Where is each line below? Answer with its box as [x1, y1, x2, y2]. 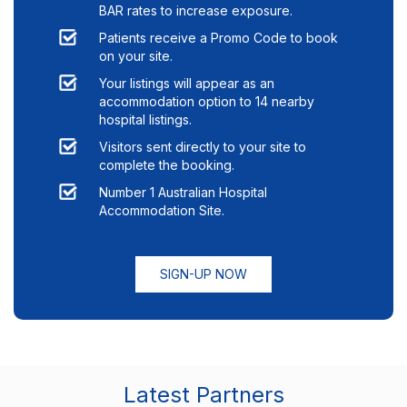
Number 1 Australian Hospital [99, 184, 267, 201]
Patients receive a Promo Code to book [99, 30, 338, 46]
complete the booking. [99, 157, 234, 174]
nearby [268, 94, 314, 110]
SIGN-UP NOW [160, 266, 247, 283]
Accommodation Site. [99, 203, 224, 219]
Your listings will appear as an [99, 75, 274, 92]
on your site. [99, 48, 173, 65]
